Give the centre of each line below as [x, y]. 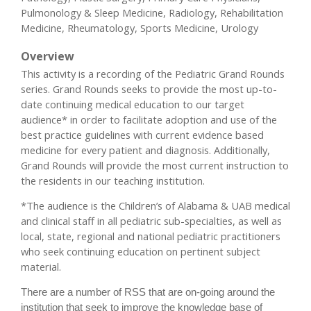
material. [41, 267]
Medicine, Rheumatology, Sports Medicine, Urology [140, 27]
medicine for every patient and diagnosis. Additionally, [145, 150]
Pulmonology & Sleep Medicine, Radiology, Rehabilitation [152, 12]
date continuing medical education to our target [133, 104]
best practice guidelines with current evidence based [142, 134]
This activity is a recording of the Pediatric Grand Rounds [153, 73]
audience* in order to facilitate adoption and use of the [149, 119]
